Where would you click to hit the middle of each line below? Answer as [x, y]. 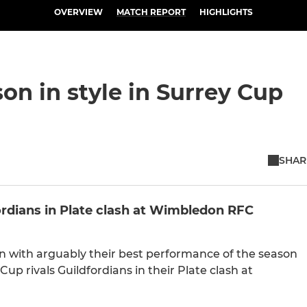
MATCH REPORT [151, 12]
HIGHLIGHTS [226, 12]
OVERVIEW [78, 12]
